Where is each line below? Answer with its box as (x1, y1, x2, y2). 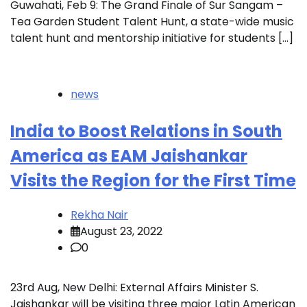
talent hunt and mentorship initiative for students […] (10, 29, 293, 46)
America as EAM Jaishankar (10, 144, 247, 167)
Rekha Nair (71, 206, 128, 223)
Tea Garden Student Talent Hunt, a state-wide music (10, 13, 294, 29)
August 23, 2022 (80, 223, 162, 239)
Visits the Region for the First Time (10, 169, 296, 192)
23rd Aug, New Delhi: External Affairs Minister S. (10, 279, 258, 295)
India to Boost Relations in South (10, 119, 282, 143)
